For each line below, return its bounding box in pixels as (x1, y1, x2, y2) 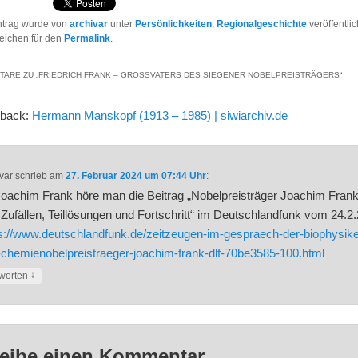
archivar (70, 18, 109, 30)
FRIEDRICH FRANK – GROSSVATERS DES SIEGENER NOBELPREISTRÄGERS (38, 70, 335, 80)
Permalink (64, 33, 111, 45)
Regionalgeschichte (217, 18, 308, 30)
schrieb (14, 170, 47, 182)
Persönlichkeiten (135, 18, 213, 30)
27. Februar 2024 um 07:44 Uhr (65, 170, 206, 182)
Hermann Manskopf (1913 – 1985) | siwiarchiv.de (31, 109, 288, 123)
